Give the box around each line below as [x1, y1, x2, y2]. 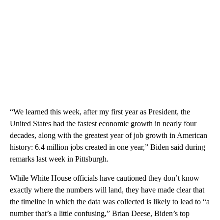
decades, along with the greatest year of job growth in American [10, 131, 207, 139]
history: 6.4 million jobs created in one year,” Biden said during [10, 142, 205, 151]
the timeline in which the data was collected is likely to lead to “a [10, 197, 210, 206]
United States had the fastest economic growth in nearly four [10, 119, 196, 128]
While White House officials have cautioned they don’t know [10, 173, 199, 182]
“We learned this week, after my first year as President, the [10, 107, 190, 116]
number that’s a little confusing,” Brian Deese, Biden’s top [10, 209, 190, 218]
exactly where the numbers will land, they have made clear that [10, 185, 204, 194]
